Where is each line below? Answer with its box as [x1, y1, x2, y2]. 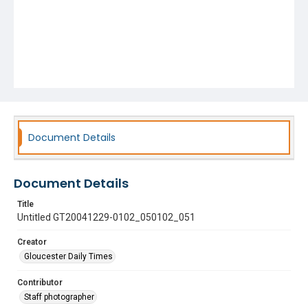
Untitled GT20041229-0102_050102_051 [17, 212, 195, 223]
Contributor [17, 278, 63, 287]
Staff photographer [24, 292, 94, 302]
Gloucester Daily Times [24, 252, 113, 261]
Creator [17, 237, 47, 247]
